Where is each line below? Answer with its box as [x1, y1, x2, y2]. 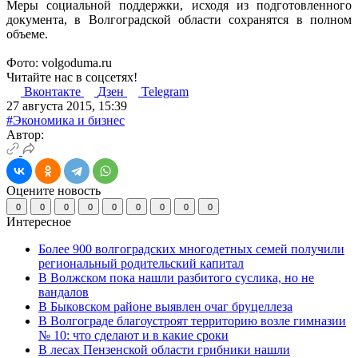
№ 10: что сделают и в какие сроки [38, 328, 229, 342]
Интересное [6, 214, 74, 229]
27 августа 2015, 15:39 [6, 98, 127, 113]
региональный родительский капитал [38, 256, 244, 270]
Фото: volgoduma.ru [6, 55, 112, 70]
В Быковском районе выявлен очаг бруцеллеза [38, 299, 292, 313]
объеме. [6, 26, 48, 41]
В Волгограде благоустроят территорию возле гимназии [38, 313, 346, 328]
